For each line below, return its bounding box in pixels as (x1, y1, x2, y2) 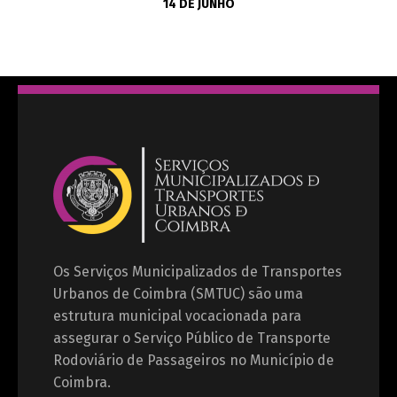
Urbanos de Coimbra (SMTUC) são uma (53, 284, 303, 302)
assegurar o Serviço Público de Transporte (53, 329, 331, 346)
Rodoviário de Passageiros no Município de (53, 351, 334, 369)
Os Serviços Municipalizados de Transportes (53, 262, 342, 280)
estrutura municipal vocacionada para (53, 307, 301, 324)
